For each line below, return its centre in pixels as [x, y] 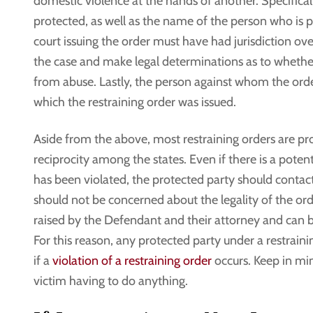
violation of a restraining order [132, 260]
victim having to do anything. [111, 281]
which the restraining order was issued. [135, 102]
